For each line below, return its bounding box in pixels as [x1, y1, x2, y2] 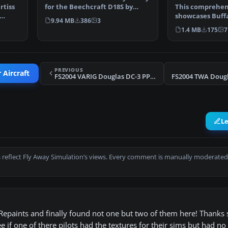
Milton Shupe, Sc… [45, 11, 105, 20]
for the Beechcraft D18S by [45, 2, 133, 11]
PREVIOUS [54, 66, 83, 73]
